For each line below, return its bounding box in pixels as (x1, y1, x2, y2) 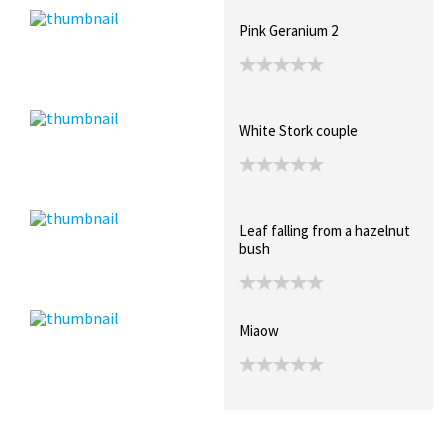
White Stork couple (239, 120, 358, 140)
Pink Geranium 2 (239, 20, 338, 40)
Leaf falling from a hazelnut (239, 220, 410, 240)
